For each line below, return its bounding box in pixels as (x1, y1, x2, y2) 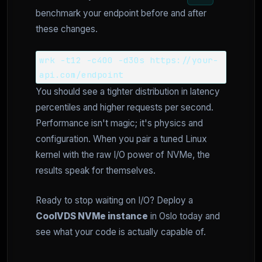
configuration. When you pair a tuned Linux (36, 133, 207, 144)
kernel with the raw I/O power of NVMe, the (36, 149, 210, 160)
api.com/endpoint (39, 69, 123, 80)
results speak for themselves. (36, 165, 156, 176)
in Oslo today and (148, 211, 220, 222)
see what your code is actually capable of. (36, 226, 206, 237)
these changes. (36, 23, 98, 35)
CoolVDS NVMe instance (36, 211, 148, 222)
